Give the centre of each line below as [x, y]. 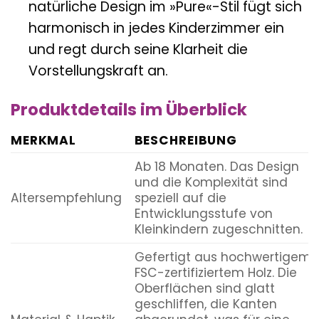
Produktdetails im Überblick [129, 109]
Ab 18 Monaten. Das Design [216, 167]
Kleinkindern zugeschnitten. [218, 230]
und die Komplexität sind [211, 183]
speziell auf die [180, 198]
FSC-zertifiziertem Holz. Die [215, 273]
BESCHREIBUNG [185, 141]
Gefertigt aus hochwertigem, [224, 257]
